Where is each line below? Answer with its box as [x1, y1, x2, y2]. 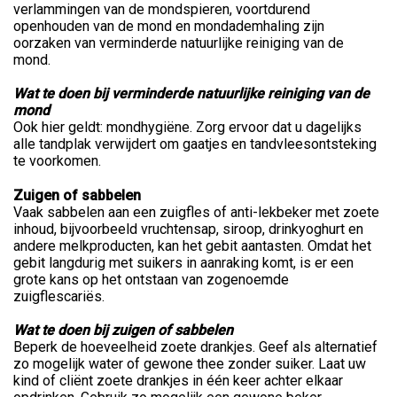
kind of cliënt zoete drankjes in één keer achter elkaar [13, 371, 343, 389]
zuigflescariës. [13, 287, 108, 305]
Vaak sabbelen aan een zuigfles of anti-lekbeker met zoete [13, 203, 379, 221]
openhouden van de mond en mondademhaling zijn [13, 17, 324, 35]
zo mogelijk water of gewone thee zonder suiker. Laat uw [13, 354, 366, 372]
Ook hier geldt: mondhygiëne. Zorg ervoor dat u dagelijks [13, 118, 362, 136]
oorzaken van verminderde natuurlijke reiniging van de [13, 34, 344, 51]
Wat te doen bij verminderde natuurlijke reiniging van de [13, 84, 370, 102]
